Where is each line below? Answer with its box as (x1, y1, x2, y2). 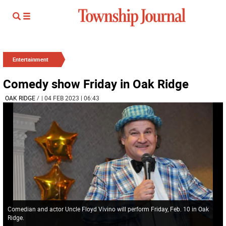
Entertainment (13, 55, 48, 63)
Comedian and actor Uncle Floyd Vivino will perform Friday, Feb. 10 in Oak (7, 204, 209, 213)
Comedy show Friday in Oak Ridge (3, 76, 189, 92)
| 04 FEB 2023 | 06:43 (41, 94, 99, 102)
